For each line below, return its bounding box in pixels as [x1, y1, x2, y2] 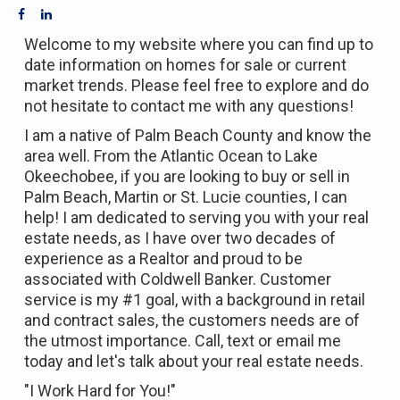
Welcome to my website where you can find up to [24, 35, 373, 54]
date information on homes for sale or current [24, 55, 346, 74]
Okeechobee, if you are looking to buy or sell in [24, 167, 350, 186]
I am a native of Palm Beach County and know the [24, 126, 371, 145]
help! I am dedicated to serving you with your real [24, 208, 369, 227]
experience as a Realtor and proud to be [24, 249, 303, 268]
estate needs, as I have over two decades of [24, 229, 336, 247]
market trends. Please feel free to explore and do [24, 76, 369, 95]
